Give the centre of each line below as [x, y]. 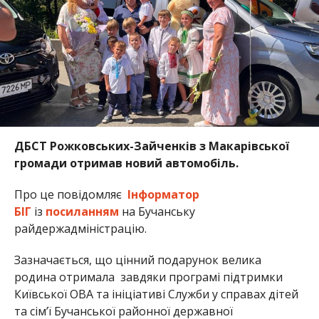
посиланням [82, 212]
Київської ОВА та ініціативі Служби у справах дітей [156, 294]
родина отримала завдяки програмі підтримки [148, 277]
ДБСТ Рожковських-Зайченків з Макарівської [151, 146]
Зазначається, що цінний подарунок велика [137, 260]
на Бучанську [157, 212]
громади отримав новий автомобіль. [126, 163]
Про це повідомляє [70, 195]
